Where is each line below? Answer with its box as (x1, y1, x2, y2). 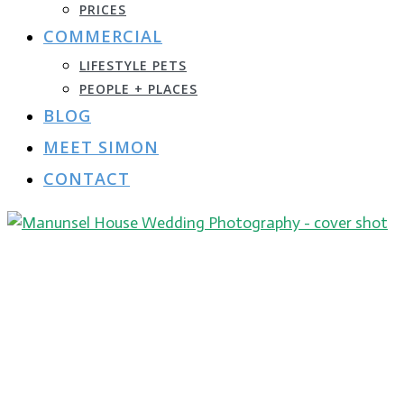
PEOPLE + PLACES (79, 80, 197, 97)
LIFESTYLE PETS (79, 57, 187, 74)
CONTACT (43, 168, 130, 189)
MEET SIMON (43, 136, 159, 158)
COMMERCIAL (43, 25, 162, 47)
